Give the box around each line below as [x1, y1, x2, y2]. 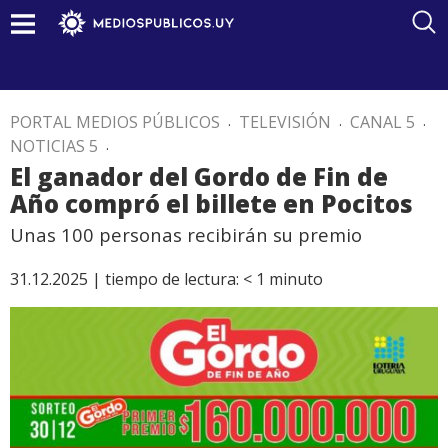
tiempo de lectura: [105, 268, 239, 290]
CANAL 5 [350, 111, 415, 133]
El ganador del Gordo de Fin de [10, 160, 388, 193]
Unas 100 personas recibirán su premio [10, 222, 362, 247]
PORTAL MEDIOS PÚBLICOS [10, 111, 220, 133]
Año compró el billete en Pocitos [10, 187, 413, 220]
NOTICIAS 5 [10, 135, 98, 157]
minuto [269, 268, 323, 290]
